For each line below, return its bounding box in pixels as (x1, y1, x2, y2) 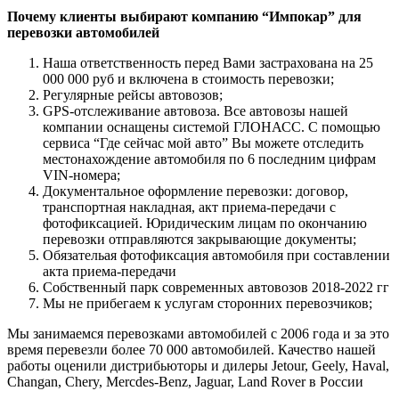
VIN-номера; (43, 167, 120, 183)
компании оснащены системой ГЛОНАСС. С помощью (43, 119, 380, 135)
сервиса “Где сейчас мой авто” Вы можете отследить (43, 135, 363, 151)
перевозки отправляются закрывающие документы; (43, 232, 356, 248)
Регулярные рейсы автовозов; (43, 87, 223, 103)
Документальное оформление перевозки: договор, (43, 183, 348, 199)
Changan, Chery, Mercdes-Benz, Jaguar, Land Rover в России (7, 374, 363, 390)
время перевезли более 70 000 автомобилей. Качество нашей (7, 342, 376, 358)
